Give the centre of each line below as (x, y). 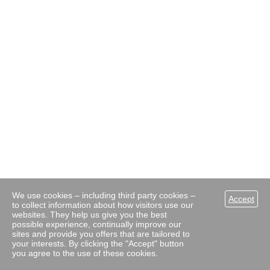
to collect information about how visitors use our (103, 205)
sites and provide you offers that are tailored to (101, 234)
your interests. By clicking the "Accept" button (98, 243)
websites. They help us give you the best (89, 215)
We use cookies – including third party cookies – (104, 195)
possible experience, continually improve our (97, 224)
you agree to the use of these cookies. (85, 253)
